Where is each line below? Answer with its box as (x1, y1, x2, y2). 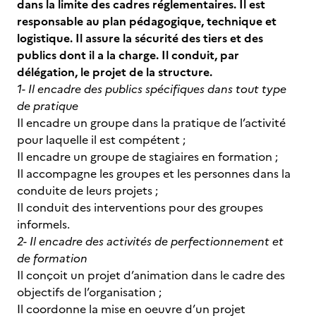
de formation (17, 250, 87, 267)
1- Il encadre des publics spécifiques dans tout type (17, 80, 286, 97)
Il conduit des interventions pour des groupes (17, 199, 263, 216)
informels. (17, 216, 70, 233)
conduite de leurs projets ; (17, 182, 158, 199)
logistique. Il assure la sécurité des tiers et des (17, 30, 263, 47)
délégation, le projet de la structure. (17, 63, 212, 80)
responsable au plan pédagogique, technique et (17, 13, 276, 30)
